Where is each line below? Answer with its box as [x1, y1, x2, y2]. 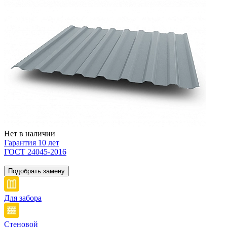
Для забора [4, 193, 42, 202]
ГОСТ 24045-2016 [4, 147, 66, 156]
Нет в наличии [4, 129, 55, 138]
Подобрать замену [8, 167, 65, 175]
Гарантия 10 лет [4, 138, 59, 147]
